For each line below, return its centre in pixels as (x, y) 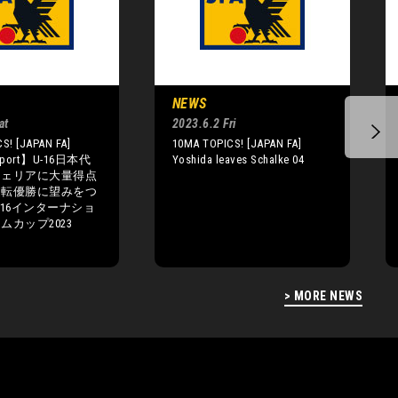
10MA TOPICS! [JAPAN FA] (237, 143)
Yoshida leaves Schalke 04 (239, 159)
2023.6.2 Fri (204, 123)
